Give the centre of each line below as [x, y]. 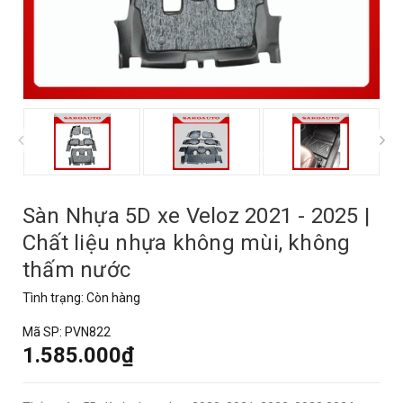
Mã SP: [44, 332]
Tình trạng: [54, 298]
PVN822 [88, 332]
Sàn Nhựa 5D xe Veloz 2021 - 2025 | [197, 216]
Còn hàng [113, 298]
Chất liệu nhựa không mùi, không [187, 243]
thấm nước [77, 270]
